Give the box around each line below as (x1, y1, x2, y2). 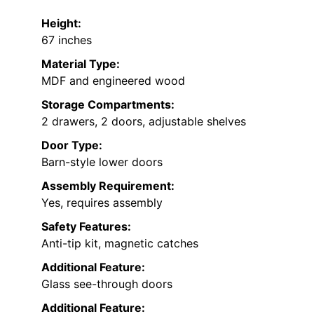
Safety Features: (41, 219, 131, 233)
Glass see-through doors (41, 276, 172, 291)
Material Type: (41, 56, 120, 71)
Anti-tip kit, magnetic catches (41, 235, 198, 250)
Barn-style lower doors (41, 154, 163, 169)
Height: (41, 15, 81, 30)
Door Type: (41, 137, 102, 152)
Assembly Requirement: (41, 178, 175, 193)
